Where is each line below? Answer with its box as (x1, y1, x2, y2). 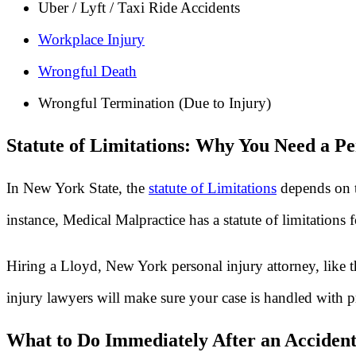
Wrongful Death (38, 62, 137, 79)
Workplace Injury (38, 30, 145, 48)
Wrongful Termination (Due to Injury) (38, 94, 271, 111)
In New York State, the (6, 179, 149, 196)
